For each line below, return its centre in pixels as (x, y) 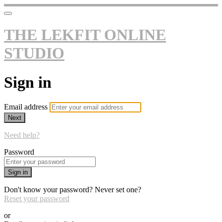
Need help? (22, 135)
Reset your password (37, 199)
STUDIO (34, 53)
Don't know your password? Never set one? (73, 190)
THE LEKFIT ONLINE (85, 35)
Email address (27, 107)
